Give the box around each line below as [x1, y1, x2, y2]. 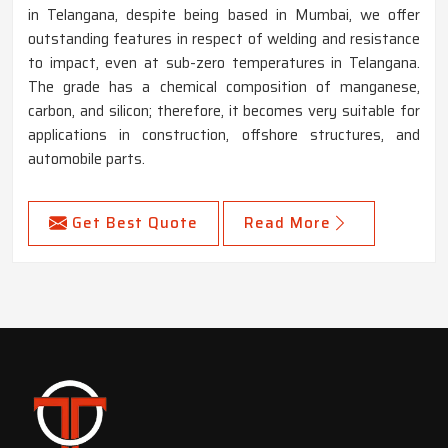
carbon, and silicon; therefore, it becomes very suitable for [28, 98, 420, 123]
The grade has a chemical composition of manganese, [28, 74, 420, 99]
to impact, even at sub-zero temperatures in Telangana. [28, 50, 420, 75]
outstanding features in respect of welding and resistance [28, 26, 420, 51]
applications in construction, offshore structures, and [28, 122, 420, 147]
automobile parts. [28, 146, 145, 171]
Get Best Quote [72, 210, 198, 235]
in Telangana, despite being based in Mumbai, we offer [28, 2, 420, 27]
